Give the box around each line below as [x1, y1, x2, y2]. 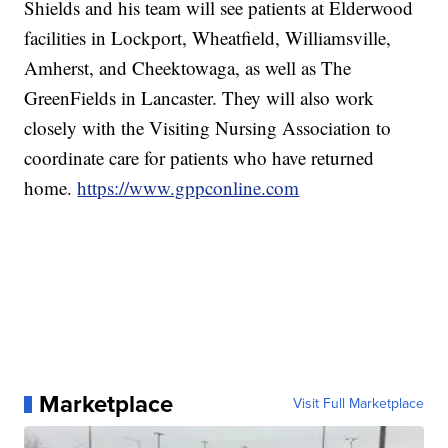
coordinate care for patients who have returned [24, 145, 375, 171]
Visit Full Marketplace [292, 393, 424, 415]
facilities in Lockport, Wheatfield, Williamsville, [24, 25, 392, 51]
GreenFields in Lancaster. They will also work [24, 85, 375, 111]
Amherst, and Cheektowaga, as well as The [24, 55, 352, 81]
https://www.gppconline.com [77, 175, 300, 201]
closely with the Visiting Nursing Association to [24, 115, 392, 141]
